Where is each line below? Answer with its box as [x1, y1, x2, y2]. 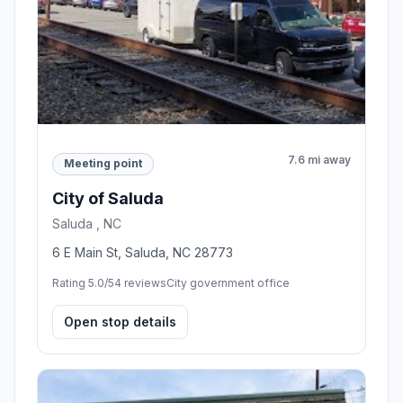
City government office [166, 275, 290, 290]
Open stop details [64, 313, 176, 329]
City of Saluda [52, 188, 164, 208]
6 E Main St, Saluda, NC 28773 [52, 244, 233, 260]
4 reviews [114, 275, 166, 290]
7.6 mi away [288, 152, 351, 166]
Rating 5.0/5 [52, 275, 114, 290]
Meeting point [64, 157, 142, 171]
